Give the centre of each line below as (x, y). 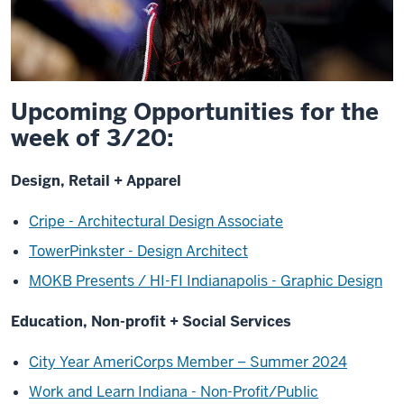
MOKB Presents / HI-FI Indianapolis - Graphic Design (206, 281)
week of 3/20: (92, 138)
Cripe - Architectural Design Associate (156, 222)
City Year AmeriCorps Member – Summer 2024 (188, 363)
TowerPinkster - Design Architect (138, 252)
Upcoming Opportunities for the (195, 112)
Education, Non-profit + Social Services (151, 322)
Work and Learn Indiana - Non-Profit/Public (174, 392)
